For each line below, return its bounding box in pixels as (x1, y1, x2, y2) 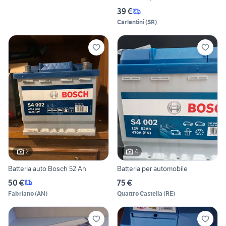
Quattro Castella (117, 189, 162, 197)
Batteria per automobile (117, 163, 188, 173)
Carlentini (117, 18, 144, 26)
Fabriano (8, 189, 34, 197)
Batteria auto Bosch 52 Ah (8, 163, 86, 173)
